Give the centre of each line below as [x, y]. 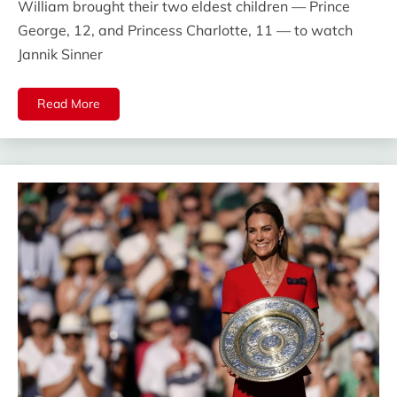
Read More [69, 103]
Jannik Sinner [60, 54]
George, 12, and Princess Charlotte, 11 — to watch [185, 30]
